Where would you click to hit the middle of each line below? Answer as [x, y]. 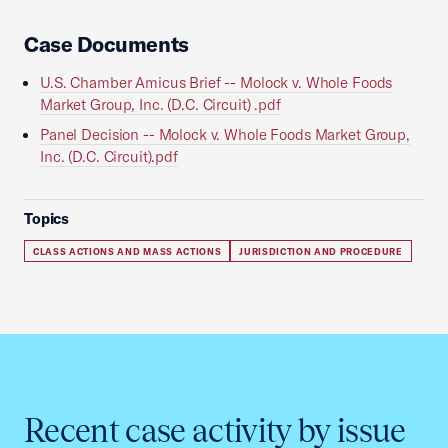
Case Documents [107, 44]
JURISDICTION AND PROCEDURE [321, 251]
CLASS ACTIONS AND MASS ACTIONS [127, 251]
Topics [47, 218]
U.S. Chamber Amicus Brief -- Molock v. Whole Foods [216, 82]
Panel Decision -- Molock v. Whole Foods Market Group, [225, 134]
